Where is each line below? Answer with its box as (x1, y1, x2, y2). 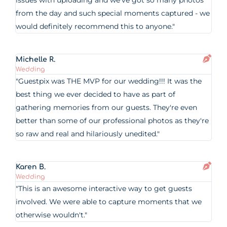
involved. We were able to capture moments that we (16, 197, 202, 206)
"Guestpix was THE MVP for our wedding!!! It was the (16, 77, 202, 86)
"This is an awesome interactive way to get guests (16, 184, 193, 193)
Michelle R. (16, 56, 56, 63)
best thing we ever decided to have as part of (16, 90, 176, 99)
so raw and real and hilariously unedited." (16, 129, 160, 138)
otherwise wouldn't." (16, 210, 88, 219)
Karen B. (16, 163, 46, 171)
